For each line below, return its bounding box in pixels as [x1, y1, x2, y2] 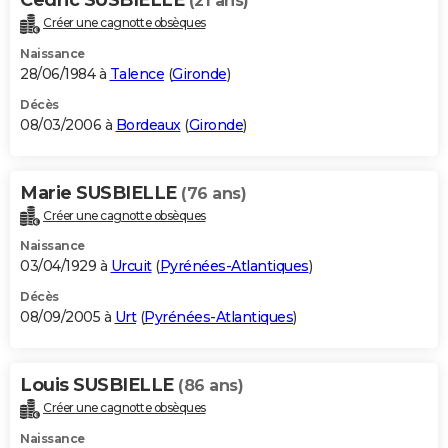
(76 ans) [181, 183, 246, 203]
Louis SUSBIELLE [20, 374, 178, 397]
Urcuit [110, 257, 152, 276]
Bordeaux [115, 115, 181, 134]
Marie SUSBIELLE [20, 181, 181, 204]
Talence [109, 64, 164, 83]
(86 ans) [178, 376, 243, 396]
